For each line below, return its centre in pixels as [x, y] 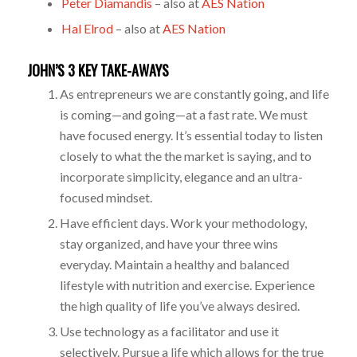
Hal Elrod [87, 28]
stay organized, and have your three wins [169, 243]
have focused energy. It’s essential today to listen [191, 135]
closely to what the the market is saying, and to [185, 155]
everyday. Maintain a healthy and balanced [174, 264]
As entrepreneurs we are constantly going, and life [194, 93]
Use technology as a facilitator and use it [169, 331]
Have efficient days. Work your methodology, [183, 222]
